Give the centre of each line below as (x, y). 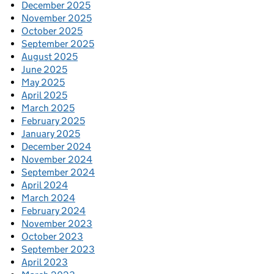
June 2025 (44, 69)
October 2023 (52, 236)
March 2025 (48, 108)
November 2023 (57, 224)
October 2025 (52, 31)
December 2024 (56, 146)
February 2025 (53, 121)
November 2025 (57, 18)
